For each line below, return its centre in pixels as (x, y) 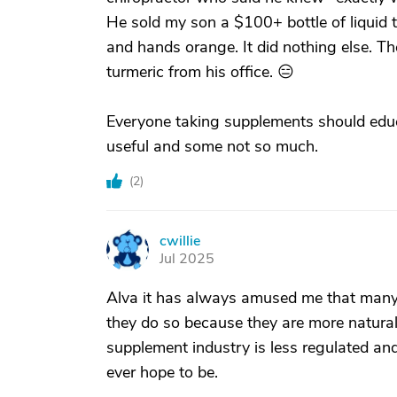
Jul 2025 (187, 259)
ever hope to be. (162, 372)
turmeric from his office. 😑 (200, 72)
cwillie (180, 241)
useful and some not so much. (212, 146)
